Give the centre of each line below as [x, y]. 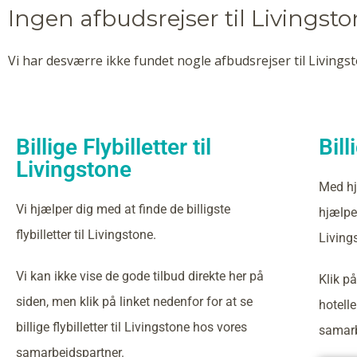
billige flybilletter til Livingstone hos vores [131, 327]
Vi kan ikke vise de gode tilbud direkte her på [140, 276]
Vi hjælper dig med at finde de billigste [123, 209]
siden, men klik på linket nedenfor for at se [134, 302]
